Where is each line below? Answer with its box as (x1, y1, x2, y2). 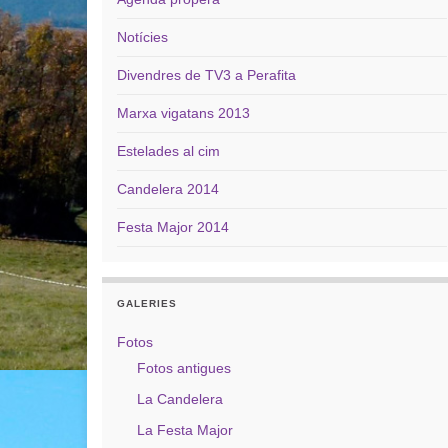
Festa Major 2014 (117, 219, 229, 235)
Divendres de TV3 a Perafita (117, 67, 296, 83)
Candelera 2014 (117, 181, 219, 197)
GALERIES (117, 298, 177, 309)
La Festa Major (137, 422, 233, 438)
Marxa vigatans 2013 (117, 105, 250, 121)
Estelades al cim (117, 143, 220, 159)
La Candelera (137, 391, 223, 407)
